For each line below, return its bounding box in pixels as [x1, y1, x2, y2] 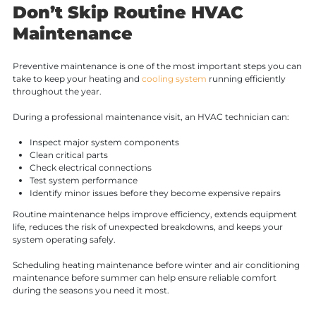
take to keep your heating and [12, 73, 142, 85]
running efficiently [206, 73, 286, 85]
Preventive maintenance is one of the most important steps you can [12, 61, 302, 72]
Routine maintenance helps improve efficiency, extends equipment [12, 209, 297, 220]
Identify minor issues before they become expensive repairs [29, 188, 281, 199]
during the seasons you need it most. [12, 285, 169, 296]
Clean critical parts [29, 150, 108, 161]
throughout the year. [12, 86, 102, 97]
